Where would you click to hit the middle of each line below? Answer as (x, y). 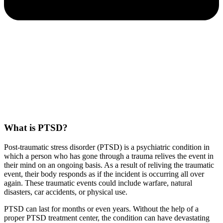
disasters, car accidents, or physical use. (66, 192)
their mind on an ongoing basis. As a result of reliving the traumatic (109, 165)
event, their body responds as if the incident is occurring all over (104, 174)
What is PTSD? (36, 128)
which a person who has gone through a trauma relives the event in (109, 156)
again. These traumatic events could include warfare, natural (98, 183)
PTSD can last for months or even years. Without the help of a (101, 209)
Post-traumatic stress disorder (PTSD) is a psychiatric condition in (107, 147)
